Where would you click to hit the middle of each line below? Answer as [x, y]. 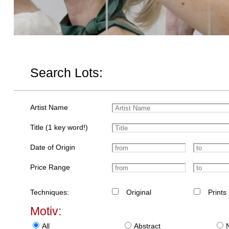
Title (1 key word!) [59, 128]
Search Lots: [67, 73]
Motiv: [46, 211]
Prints [217, 192]
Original [139, 192]
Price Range [50, 167]
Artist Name [49, 108]
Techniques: [50, 192]
